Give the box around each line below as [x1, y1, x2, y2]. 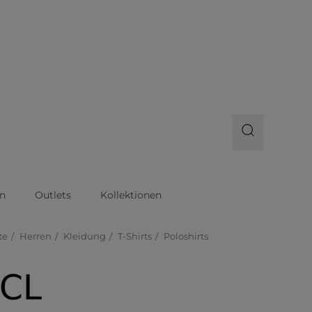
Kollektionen [100, 189, 162, 201]
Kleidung [63, 231, 107, 242]
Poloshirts [164, 231, 209, 242]
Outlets [34, 189, 71, 201]
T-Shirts [118, 231, 153, 242]
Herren [19, 231, 52, 242]
